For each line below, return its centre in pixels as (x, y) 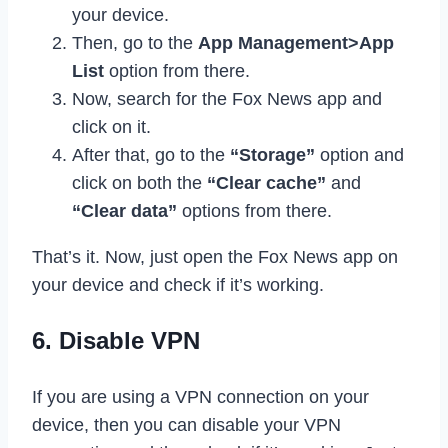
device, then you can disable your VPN (186, 424)
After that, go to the (151, 154)
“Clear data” (124, 210)
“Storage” (272, 154)
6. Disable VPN (116, 340)
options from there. (254, 210)
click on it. (111, 126)
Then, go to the (135, 42)
